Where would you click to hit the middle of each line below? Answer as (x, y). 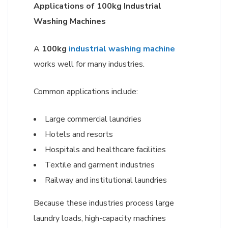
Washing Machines (70, 22)
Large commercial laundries (93, 119)
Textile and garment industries (100, 165)
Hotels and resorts (79, 135)
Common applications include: (86, 92)
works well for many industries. (89, 64)
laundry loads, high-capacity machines (100, 219)
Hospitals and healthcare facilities (106, 150)
